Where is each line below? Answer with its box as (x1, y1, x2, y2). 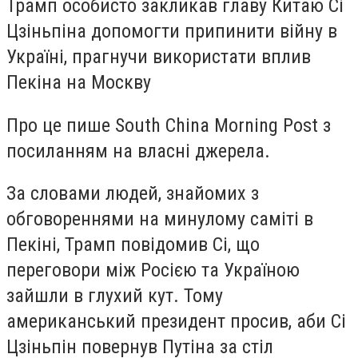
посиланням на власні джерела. (6, 139, 270, 162)
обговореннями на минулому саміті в (6, 208, 313, 231)
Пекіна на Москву (6, 71, 151, 94)
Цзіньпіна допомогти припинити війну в (6, 20, 337, 43)
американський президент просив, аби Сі (6, 310, 346, 333)
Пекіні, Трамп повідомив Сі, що (6, 233, 260, 257)
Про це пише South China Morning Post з (6, 113, 331, 137)
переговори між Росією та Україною (6, 259, 300, 282)
